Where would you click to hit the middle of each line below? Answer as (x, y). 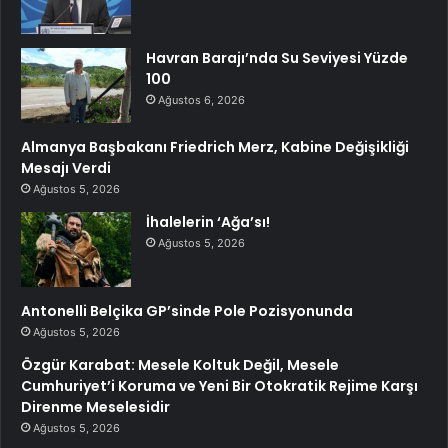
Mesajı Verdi (66, 168)
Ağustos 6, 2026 (201, 100)
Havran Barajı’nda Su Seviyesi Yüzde (277, 58)
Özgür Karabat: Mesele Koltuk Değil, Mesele (180, 365)
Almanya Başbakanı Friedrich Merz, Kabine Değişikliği (215, 147)
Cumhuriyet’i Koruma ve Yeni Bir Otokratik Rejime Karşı (219, 386)
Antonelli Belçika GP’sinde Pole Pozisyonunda (187, 311)
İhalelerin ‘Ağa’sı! (208, 222)
